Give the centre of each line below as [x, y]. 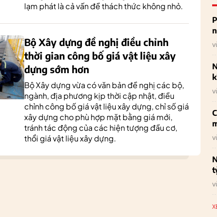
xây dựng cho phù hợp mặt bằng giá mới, [98, 117]
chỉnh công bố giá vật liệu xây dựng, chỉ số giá [107, 106]
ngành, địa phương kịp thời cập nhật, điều [99, 96]
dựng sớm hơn [57, 69]
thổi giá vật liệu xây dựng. [70, 138]
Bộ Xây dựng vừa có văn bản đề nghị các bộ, [104, 85]
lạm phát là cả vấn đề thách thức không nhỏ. [104, 6]
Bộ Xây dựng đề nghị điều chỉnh [96, 42]
